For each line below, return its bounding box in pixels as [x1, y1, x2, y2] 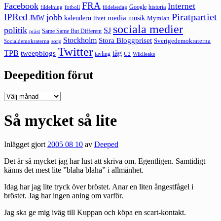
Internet [168, 1, 195, 11]
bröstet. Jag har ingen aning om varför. [4, 191, 123, 200]
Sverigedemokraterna [154, 37, 211, 44]
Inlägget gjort [4, 140, 47, 149]
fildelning [40, 3, 63, 10]
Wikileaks [133, 50, 155, 57]
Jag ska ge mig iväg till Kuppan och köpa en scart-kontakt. [4, 208, 186, 217]
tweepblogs [21, 49, 56, 57]
